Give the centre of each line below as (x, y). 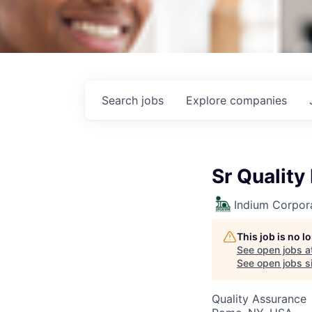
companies (258, 100)
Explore (208, 100)
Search (122, 100)
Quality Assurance (259, 299)
